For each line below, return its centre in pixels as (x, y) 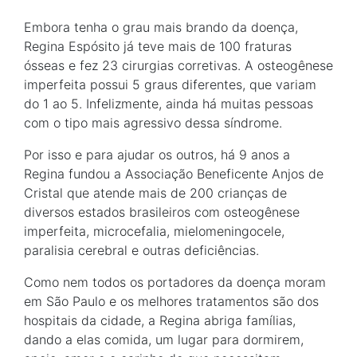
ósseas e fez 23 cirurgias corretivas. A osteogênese (178, 66)
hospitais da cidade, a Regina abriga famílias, (160, 321)
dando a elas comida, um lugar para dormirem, (164, 340)
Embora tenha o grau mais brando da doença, (161, 27)
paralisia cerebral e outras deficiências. (141, 251)
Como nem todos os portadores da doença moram (175, 282)
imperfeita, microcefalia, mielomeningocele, (154, 231)
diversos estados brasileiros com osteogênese (162, 212)
